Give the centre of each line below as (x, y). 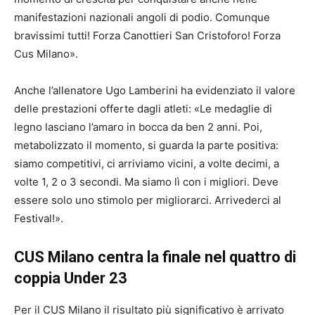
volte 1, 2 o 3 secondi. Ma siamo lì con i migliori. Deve (146, 181)
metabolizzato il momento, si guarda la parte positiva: (146, 145)
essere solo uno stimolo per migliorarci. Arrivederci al (148, 200)
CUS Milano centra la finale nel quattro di (155, 257)
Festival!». (39, 218)
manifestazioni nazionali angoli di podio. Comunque (142, 17)
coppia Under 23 (71, 278)
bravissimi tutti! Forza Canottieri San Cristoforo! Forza (147, 35)
